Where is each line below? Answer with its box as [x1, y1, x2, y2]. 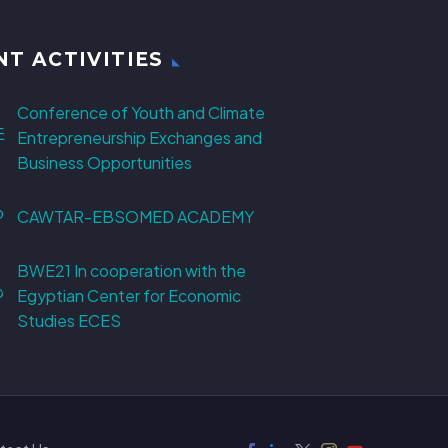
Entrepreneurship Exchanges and [16, 127, 262, 149]
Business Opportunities [16, 152, 192, 174]
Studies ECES [16, 310, 121, 332]
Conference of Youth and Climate [16, 102, 265, 124]
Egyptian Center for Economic [16, 285, 241, 307]
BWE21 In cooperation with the [16, 260, 246, 282]
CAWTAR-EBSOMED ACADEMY [16, 206, 254, 228]
